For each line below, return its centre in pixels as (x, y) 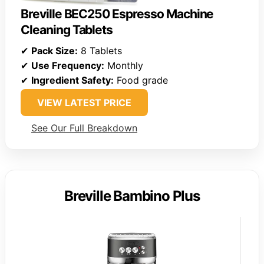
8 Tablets (100, 51)
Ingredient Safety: (72, 80)
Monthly (124, 66)
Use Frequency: (68, 66)
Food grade (141, 80)
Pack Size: (55, 51)
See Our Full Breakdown (84, 128)
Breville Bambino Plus (132, 196)
